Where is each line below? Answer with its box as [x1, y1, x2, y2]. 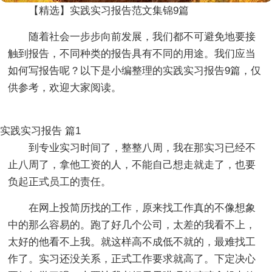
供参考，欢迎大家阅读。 [8, 81, 122, 93]
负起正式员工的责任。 [8, 175, 112, 188]
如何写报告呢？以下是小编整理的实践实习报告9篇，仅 [8, 64, 262, 76]
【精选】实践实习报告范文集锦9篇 [29, 4, 189, 16]
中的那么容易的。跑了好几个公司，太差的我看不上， [8, 219, 256, 231]
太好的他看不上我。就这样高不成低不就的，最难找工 [8, 236, 256, 248]
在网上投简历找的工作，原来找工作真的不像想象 [29, 202, 256, 214]
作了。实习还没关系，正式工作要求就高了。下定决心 [8, 253, 256, 265]
